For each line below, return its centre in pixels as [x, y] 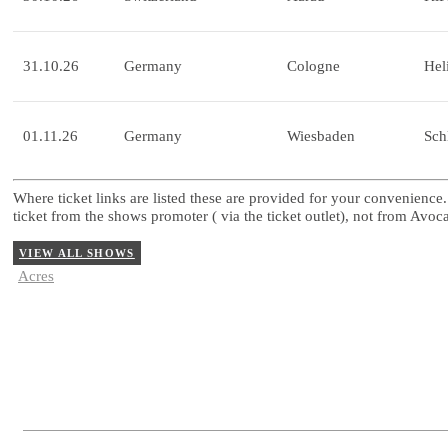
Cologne [313, 66]
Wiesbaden [321, 136]
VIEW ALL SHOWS [77, 252]
